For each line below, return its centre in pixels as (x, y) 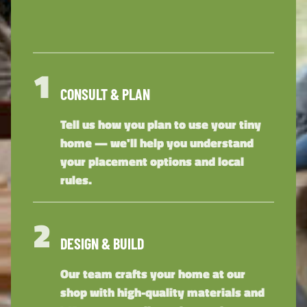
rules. (76, 180)
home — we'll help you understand (157, 143)
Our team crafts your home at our (153, 274)
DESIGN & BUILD (102, 244)
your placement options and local (152, 162)
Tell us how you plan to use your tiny (161, 125)
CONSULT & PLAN (105, 94)
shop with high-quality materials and (162, 293)
